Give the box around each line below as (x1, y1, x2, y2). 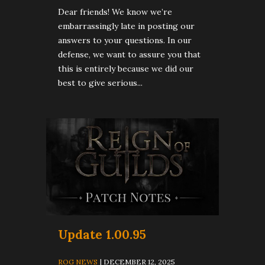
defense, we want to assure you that (58, 49, 201, 60)
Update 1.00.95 (58, 226, 146, 243)
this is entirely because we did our (58, 63, 193, 74)
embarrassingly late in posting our (58, 20, 195, 31)
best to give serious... (58, 77, 143, 88)
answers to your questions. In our (58, 34, 192, 46)
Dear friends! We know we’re (58, 6, 172, 17)
